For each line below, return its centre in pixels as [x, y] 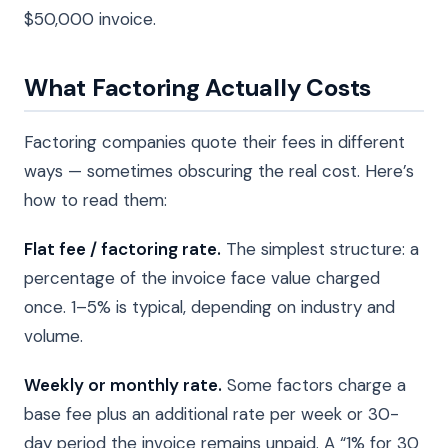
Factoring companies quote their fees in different [214, 141]
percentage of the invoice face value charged [202, 277]
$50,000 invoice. [90, 18]
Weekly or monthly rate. [123, 384]
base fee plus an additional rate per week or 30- [211, 413]
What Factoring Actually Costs [198, 87]
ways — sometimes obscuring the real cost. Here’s [219, 170]
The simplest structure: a [320, 248]
